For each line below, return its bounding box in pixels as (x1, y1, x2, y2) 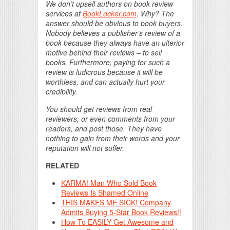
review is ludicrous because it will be (46, 67, 163, 77)
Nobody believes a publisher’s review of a (46, 28, 180, 38)
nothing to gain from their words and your (46, 133, 180, 143)
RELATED (46, 160, 79, 170)
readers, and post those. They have (46, 123, 162, 133)
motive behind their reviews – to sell (46, 47, 162, 57)
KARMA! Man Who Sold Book (61, 178, 157, 188)
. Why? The (137, 8, 174, 18)
